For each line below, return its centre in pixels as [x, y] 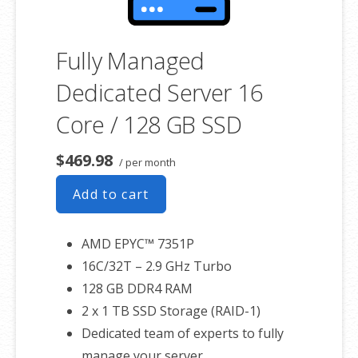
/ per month [146, 162]
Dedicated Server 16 [159, 92]
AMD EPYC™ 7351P [138, 243]
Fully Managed [131, 60]
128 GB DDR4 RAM [137, 288]
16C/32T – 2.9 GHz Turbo [157, 266]
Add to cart [111, 194]
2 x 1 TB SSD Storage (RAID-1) [171, 310]
